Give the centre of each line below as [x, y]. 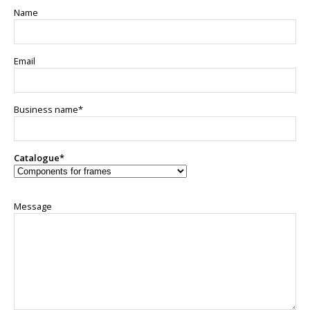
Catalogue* [39, 158]
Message [33, 207]
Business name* [48, 110]
